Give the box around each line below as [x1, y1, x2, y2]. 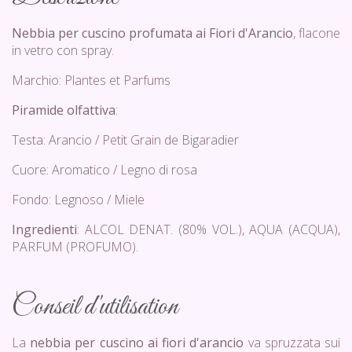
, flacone [293, 24, 340, 42]
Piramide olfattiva [12, 101, 115, 119]
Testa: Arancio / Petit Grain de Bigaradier [12, 131, 239, 149]
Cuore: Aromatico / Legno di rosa [12, 161, 197, 179]
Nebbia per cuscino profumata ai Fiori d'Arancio [12, 24, 293, 42]
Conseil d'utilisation [12, 289, 178, 325]
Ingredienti [12, 221, 77, 239]
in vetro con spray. [12, 42, 114, 60]
